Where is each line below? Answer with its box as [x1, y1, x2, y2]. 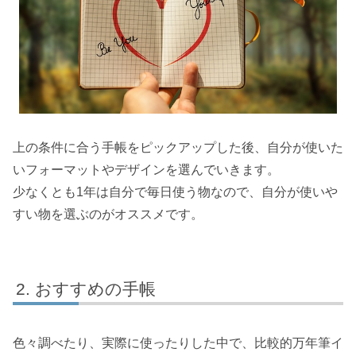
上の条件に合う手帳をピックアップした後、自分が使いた [13, 141, 343, 155]
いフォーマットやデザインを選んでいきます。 [13, 163, 280, 177]
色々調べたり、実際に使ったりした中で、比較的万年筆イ [13, 335, 343, 350]
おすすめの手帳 [35, 279, 157, 298]
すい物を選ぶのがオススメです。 [13, 207, 203, 222]
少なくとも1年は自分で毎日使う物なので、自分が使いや [13, 185, 338, 199]
